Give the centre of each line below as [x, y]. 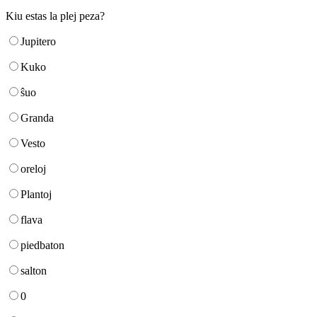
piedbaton [42, 245]
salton [34, 270]
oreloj [33, 168]
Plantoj [36, 194]
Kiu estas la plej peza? [55, 16]
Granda [37, 117]
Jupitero [38, 41]
